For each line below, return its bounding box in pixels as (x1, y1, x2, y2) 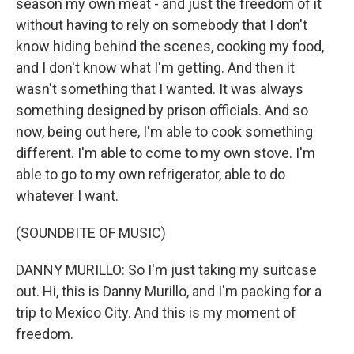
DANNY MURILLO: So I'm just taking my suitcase (16, 262, 317, 278)
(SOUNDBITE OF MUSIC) (16, 224, 166, 241)
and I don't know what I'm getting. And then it (16, 59, 295, 76)
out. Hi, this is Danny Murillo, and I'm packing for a (16, 283, 322, 299)
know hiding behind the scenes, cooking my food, (16, 38, 324, 55)
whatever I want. (16, 187, 119, 204)
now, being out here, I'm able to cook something (16, 123, 313, 140)
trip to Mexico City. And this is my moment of (16, 304, 296, 321)
